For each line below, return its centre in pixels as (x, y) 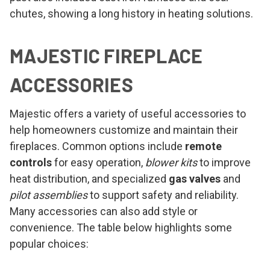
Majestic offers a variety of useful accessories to (128, 113)
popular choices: (49, 243)
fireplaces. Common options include (97, 146)
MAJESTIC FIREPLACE (106, 55)
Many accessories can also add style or (104, 211)
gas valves (195, 178)
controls (31, 162)
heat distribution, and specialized (89, 178)
